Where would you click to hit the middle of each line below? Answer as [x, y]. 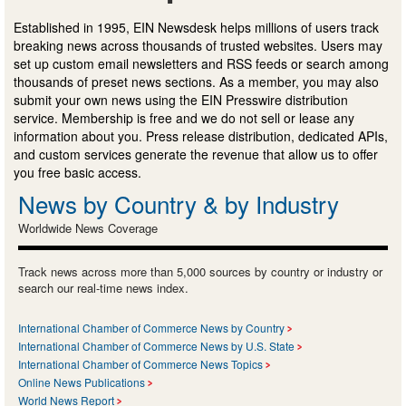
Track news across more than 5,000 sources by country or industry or [200, 271]
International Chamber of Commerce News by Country [151, 327]
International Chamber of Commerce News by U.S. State [156, 345]
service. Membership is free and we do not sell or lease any [184, 117]
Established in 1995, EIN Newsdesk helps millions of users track [196, 27]
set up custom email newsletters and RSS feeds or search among [201, 63]
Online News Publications [82, 382]
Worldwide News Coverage [88, 227]
